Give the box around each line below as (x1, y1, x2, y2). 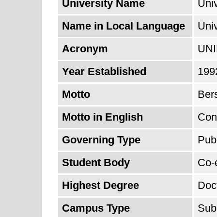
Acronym (62, 43, 108, 55)
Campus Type (62, 202, 130, 214)
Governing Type (62, 134, 140, 146)
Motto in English (62, 111, 143, 123)
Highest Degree (62, 179, 139, 191)
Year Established (62, 65, 146, 77)
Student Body (62, 156, 130, 169)
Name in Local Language (62, 20, 185, 32)
